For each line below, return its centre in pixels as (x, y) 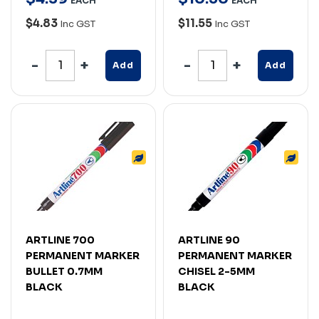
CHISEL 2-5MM (216, 271)
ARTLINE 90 (209, 240)
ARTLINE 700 (60, 240)
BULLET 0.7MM (64, 271)
